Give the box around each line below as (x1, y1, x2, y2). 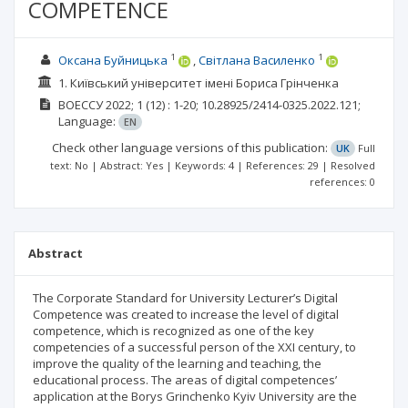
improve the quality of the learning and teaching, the (33, 355, 321, 372)
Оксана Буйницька (57, 52, 168, 68)
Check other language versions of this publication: (52, 139, 331, 156)
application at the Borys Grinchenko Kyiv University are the (33, 388, 357, 404)
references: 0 (310, 175, 375, 189)
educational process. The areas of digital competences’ (33, 372, 337, 388)
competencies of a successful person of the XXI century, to (33, 339, 356, 355)
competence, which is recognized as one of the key (33, 322, 314, 339)
